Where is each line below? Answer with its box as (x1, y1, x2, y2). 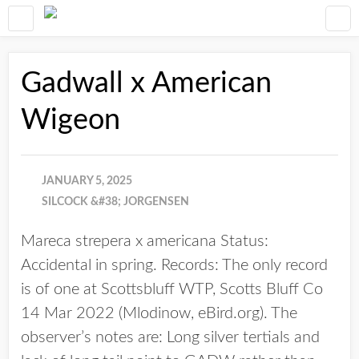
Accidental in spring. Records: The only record (21, 257, 328, 273)
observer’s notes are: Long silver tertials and (21, 329, 320, 345)
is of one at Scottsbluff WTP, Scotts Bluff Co (21, 281, 323, 297)
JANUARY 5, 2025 (42, 175, 132, 187)
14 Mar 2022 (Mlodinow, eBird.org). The (21, 305, 297, 321)
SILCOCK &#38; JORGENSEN (42, 196, 189, 208)
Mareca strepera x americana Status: (21, 233, 268, 249)
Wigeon (21, 106, 120, 135)
